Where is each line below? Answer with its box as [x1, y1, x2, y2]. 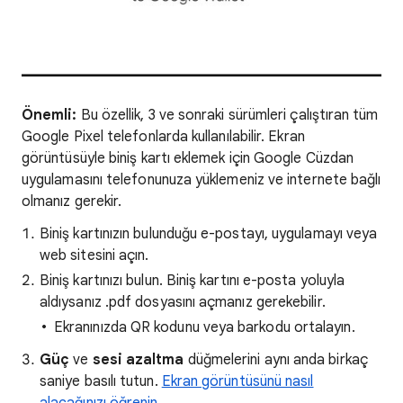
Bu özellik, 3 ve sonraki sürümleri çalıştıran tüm [76, 106, 379, 124]
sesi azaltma [92, 351, 184, 369]
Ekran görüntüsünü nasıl [161, 372, 314, 390]
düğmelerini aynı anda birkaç [184, 351, 368, 369]
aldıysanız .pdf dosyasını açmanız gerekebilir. [40, 293, 326, 311]
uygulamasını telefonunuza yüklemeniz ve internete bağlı [22, 171, 381, 189]
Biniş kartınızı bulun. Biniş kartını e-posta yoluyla [40, 272, 345, 290]
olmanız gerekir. [22, 193, 122, 210]
